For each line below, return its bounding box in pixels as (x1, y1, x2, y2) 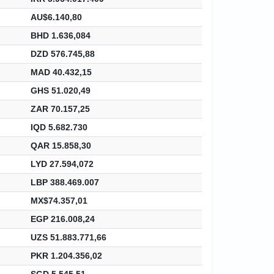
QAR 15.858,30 (31, 140, 91, 150)
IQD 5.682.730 (31, 122, 87, 132)
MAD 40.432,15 (31, 67, 92, 77)
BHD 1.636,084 (31, 30, 91, 40)
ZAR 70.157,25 (31, 103, 90, 114)
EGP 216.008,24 (31, 213, 95, 224)
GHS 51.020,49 (31, 85, 91, 95)
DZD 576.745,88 (31, 48, 95, 59)
